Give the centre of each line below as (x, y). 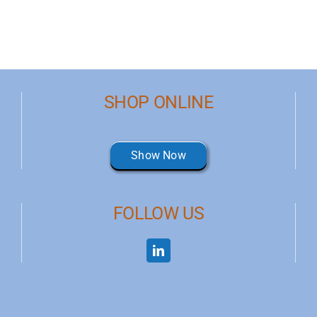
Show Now (158, 155)
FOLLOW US (158, 213)
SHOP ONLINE (158, 102)
